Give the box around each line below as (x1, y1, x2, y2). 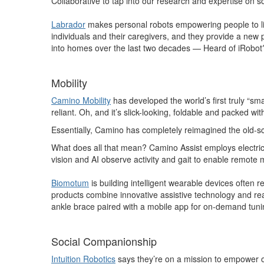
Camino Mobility (51, 94, 111, 106)
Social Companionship (51, 233, 157, 249)
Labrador (51, 18, 85, 30)
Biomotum (51, 177, 89, 189)
